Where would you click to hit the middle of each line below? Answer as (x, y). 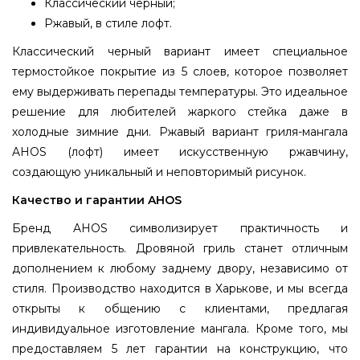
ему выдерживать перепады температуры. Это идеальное (180, 91)
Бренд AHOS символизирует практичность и (180, 228)
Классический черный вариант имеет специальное (180, 51)
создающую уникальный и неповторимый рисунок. (159, 172)
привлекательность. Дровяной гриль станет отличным (180, 248)
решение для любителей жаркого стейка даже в (180, 111)
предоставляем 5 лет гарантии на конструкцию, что (180, 348)
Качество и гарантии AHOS (97, 200)
